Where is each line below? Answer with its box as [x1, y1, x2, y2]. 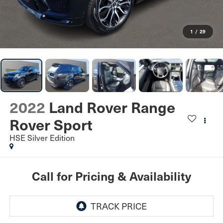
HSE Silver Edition [9, 132, 75, 143]
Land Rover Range [48, 97, 175, 117]
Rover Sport [9, 114, 93, 135]
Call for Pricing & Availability [32, 167, 191, 184]
